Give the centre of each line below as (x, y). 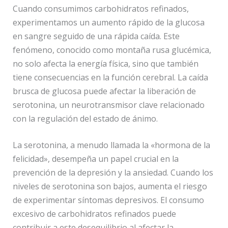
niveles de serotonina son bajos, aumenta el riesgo (110, 187)
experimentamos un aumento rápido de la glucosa (108, 22)
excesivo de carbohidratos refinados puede (94, 214)
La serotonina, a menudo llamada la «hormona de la (111, 145)
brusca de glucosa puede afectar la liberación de (104, 91)
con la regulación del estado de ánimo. (85, 118)
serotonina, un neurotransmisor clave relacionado (108, 105)
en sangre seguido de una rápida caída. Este (96, 36)
